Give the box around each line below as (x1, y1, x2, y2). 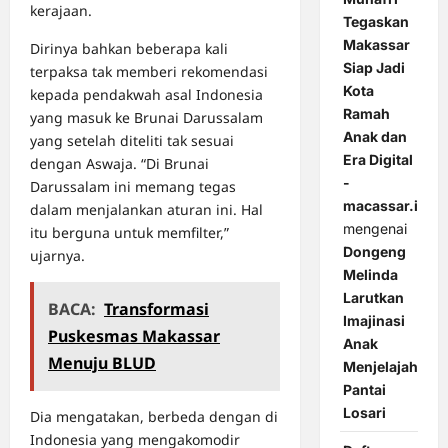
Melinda (342, 266, 398, 284)
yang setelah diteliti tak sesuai (30, 131, 234, 151)
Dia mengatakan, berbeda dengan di (30, 407, 278, 427)
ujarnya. (30, 246, 85, 266)
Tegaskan (342, 13, 409, 31)
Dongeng (342, 243, 406, 261)
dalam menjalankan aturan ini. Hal (30, 200, 263, 220)
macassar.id (342, 197, 427, 215)
